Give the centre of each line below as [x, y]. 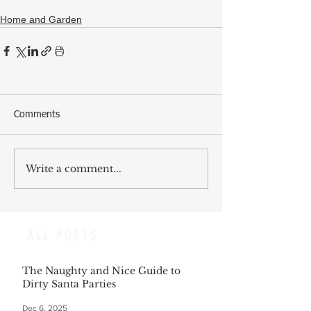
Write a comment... [74, 168]
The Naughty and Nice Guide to [101, 271]
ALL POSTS [63, 235]
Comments [37, 115]
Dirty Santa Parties [69, 284]
